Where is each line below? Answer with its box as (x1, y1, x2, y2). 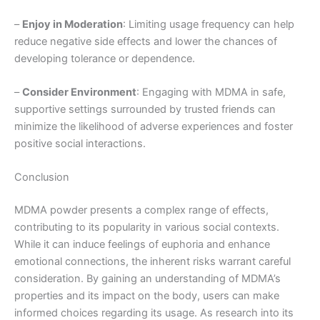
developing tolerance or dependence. (14, 51, 195, 65)
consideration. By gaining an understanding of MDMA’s (14, 272, 281, 286)
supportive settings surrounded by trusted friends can (14, 103, 276, 116)
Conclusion (14, 171, 69, 184)
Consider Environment (22, 86, 136, 99)
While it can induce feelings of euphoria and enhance (14, 238, 270, 251)
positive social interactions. (14, 137, 146, 151)
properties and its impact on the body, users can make (14, 289, 279, 303)
